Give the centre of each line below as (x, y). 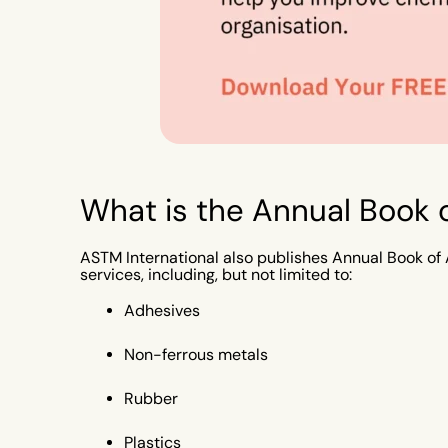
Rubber (151, 399)
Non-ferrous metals (196, 355)
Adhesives (162, 311)
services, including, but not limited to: (216, 275)
